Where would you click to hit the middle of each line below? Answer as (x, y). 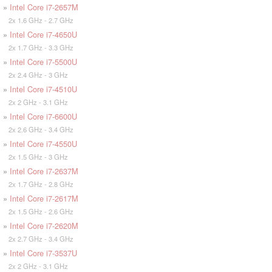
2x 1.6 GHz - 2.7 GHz (38, 20)
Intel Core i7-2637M (44, 171)
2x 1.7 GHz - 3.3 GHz (38, 47)
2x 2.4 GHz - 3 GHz (36, 74)
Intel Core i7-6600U (43, 116)
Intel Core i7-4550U (43, 143)
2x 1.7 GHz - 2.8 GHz (38, 184)
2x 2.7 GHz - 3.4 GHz (38, 238)
